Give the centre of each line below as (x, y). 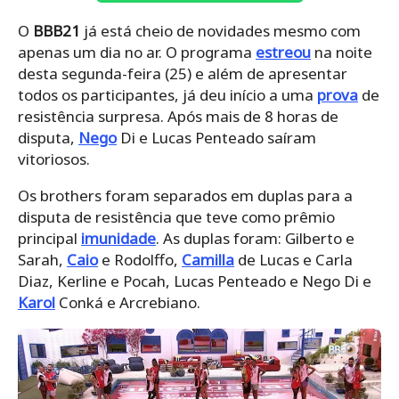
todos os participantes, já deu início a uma (167, 94)
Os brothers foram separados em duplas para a (185, 195)
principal (49, 238)
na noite (342, 52)
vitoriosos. (54, 159)
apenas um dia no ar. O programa (137, 52)
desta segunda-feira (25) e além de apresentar (183, 73)
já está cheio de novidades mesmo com (220, 30)
